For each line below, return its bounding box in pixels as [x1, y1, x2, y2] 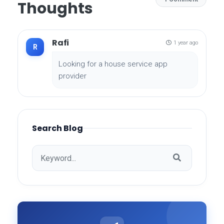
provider [58, 71, 86, 81]
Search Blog [32, 122, 83, 134]
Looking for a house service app [58, 59, 167, 69]
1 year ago [173, 39, 198, 46]
